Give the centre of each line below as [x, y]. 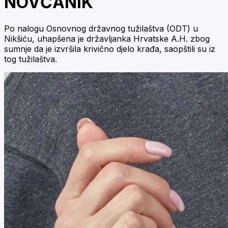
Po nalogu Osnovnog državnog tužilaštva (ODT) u [101, 28]
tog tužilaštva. [31, 59]
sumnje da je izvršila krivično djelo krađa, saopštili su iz [110, 49]
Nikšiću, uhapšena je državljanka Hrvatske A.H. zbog [107, 38]
